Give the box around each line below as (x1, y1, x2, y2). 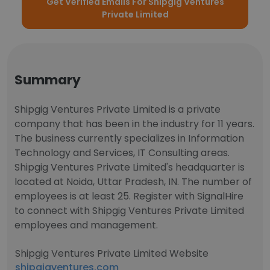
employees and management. (14, 218, 158, 232)
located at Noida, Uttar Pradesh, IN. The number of (14, 175, 252, 189)
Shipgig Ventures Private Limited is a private (14, 102, 221, 116)
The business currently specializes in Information (14, 131, 244, 145)
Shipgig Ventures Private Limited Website (15, 246, 209, 260)
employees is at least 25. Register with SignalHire (14, 189, 243, 203)
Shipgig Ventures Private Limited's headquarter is (14, 160, 245, 174)
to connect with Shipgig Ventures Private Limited (14, 204, 244, 218)
